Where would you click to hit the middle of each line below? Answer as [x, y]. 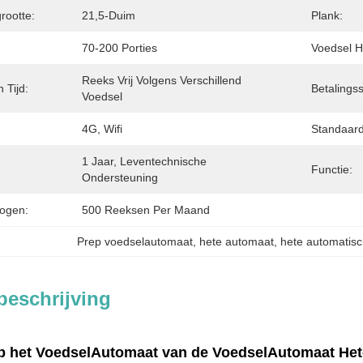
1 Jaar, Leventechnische [144, 161]
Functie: [332, 169]
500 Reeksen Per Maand [146, 210]
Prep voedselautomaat [135, 241]
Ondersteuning [120, 177]
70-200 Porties [120, 48]
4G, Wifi [102, 129]
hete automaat [237, 241]
